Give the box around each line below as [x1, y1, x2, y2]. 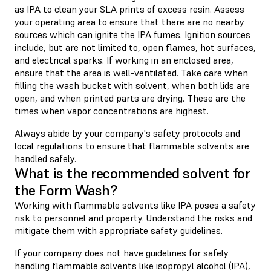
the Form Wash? [15, 180, 117, 200]
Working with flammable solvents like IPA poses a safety [15, 198, 256, 211]
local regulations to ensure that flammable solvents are [15, 139, 249, 152]
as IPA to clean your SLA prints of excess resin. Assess [15, 2, 244, 15]
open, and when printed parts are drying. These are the [15, 91, 246, 104]
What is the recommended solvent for [15, 163, 250, 183]
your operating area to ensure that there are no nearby [15, 15, 244, 28]
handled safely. [15, 152, 76, 165]
